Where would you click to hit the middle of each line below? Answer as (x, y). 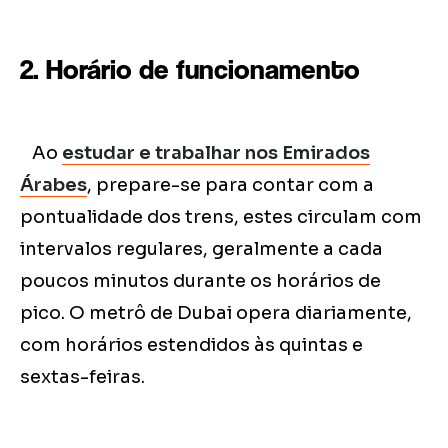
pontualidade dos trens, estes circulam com (221, 217)
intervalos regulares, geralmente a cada (201, 249)
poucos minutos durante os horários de (200, 281)
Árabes (53, 185)
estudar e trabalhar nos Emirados (216, 153)
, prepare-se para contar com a (230, 185)
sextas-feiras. (84, 377)
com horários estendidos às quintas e (191, 345)
